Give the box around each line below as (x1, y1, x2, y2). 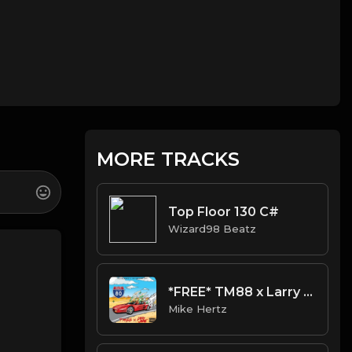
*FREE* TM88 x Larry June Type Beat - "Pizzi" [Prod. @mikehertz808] (303, 284, 313, 299)
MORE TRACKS (97, 148, 240, 171)
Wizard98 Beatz (168, 222, 257, 235)
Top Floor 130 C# (168, 203, 280, 219)
